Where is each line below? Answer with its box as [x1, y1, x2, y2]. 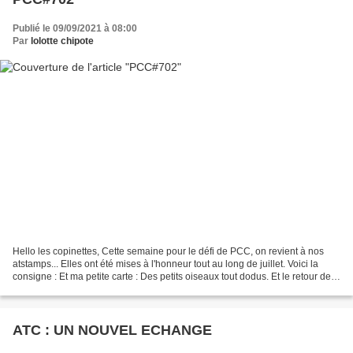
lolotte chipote [31, 35, 94, 46]
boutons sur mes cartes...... [13, 284, 126, 295]
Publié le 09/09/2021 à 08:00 [13, 22, 137, 34]
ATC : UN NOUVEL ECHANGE [13, 322, 212, 339]
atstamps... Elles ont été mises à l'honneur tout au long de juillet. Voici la [13, 258, 318, 270]
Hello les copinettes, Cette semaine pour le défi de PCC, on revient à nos [13, 246, 324, 258]
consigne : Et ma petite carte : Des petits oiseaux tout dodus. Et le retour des [13, 271, 336, 283]
